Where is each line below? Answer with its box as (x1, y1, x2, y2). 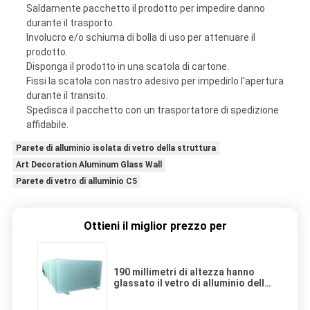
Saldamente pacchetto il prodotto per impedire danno (26, 3, 265, 15)
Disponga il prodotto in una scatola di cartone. (26, 61, 229, 73)
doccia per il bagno (113, 289, 201, 300)
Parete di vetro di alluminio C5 (15, 176, 137, 187)
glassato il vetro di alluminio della (113, 277, 270, 289)
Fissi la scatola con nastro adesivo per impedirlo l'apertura (26, 75, 284, 87)
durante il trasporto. (26, 17, 115, 29)
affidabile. (26, 119, 69, 131)
